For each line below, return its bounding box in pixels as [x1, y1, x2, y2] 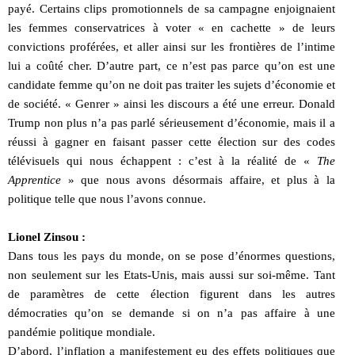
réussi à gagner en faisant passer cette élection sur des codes [8, 135, 335, 148]
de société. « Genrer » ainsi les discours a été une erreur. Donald [8, 97, 335, 110]
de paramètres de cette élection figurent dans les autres [8, 287, 335, 300]
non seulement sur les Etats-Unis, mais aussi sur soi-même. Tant [8, 268, 335, 281]
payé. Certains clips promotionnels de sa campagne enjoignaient [8, 2, 335, 15]
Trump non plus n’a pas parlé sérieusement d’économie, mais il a [8, 116, 335, 129]
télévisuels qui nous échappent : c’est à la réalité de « [8, 154, 317, 167]
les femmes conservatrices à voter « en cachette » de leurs [8, 21, 335, 34]
